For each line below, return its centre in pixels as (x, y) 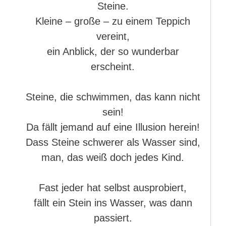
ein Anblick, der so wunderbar (113, 51)
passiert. (113, 218)
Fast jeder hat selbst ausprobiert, (113, 188)
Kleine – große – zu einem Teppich (113, 21)
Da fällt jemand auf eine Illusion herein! (113, 127)
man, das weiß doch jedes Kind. (113, 157)
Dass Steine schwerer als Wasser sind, (113, 142)
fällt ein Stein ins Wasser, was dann (113, 203)
